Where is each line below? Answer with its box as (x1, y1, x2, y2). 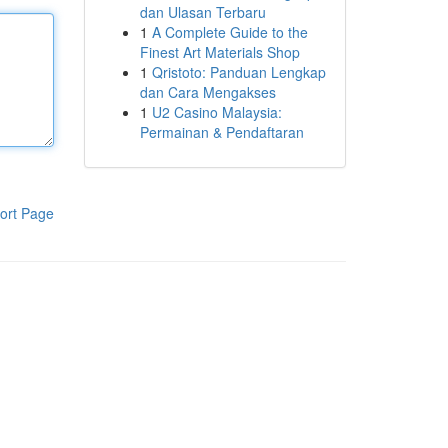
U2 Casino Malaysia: (151, 102, 282, 122)
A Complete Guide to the (151, 22, 308, 42)
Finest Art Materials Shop (139, 42, 300, 62)
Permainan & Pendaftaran (139, 122, 304, 142)
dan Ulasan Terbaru (139, 2, 266, 22)
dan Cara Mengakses (139, 82, 276, 102)
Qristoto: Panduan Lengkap (151, 62, 326, 82)
